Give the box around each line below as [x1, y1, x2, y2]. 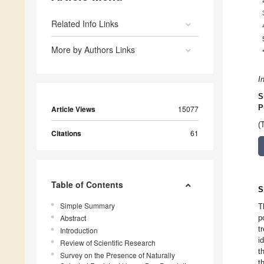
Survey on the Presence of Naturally [60, 250, 175, 260]
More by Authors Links [51, 44, 135, 56]
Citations [51, 128, 81, 139]
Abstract [60, 213, 86, 223]
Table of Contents [51, 179, 123, 191]
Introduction [60, 225, 98, 236]
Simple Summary [60, 200, 115, 211]
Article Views [51, 104, 95, 115]
